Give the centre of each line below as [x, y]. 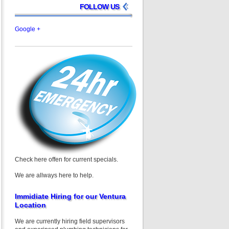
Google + [28, 29]
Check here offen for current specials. [66, 159]
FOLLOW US [99, 7]
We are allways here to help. [54, 175]
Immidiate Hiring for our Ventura [70, 196]
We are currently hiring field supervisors [70, 221]
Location [30, 205]
